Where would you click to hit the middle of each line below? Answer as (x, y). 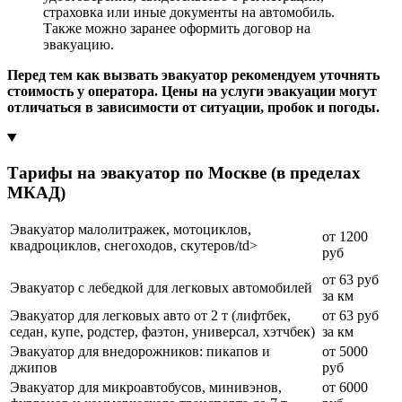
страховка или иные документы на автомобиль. (189, 12)
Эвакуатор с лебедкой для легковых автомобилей (161, 288)
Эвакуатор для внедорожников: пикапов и (140, 352)
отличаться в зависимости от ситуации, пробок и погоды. (193, 107)
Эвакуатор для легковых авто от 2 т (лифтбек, (150, 316)
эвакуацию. (79, 44)
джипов (34, 368)
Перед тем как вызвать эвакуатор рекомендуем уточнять (193, 74)
